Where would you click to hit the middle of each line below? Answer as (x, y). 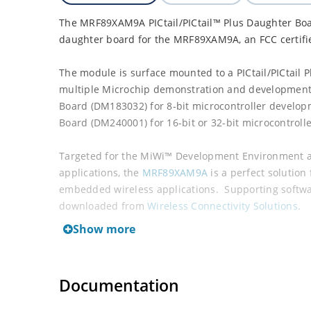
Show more (104, 229)
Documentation (119, 285)
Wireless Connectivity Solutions (222, 206)
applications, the (101, 173)
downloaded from (103, 206)
